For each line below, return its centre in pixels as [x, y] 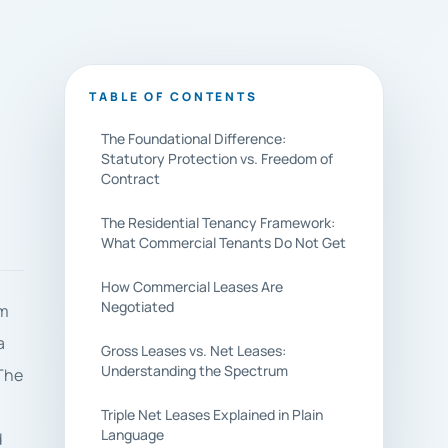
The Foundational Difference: [193, 138]
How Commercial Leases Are [192, 286]
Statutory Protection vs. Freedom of [217, 158]
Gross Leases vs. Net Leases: [193, 350]
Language [132, 434]
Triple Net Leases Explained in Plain [212, 414]
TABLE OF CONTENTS [173, 96]
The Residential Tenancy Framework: [218, 222]
